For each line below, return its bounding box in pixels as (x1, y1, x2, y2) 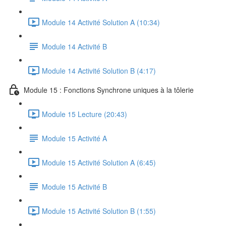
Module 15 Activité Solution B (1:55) (42, 205, 156, 216)
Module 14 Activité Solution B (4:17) (42, 65, 156, 76)
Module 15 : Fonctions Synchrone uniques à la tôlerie (24, 84, 194, 95)
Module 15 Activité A (42, 133, 107, 143)
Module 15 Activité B (42, 181, 107, 192)
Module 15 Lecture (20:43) (42, 108, 127, 119)
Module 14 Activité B (42, 41, 107, 51)
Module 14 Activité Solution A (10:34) (42, 17, 160, 27)
